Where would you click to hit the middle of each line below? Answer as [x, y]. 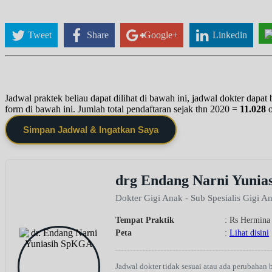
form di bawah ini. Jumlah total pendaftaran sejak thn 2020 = [122, 109]
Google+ [161, 35]
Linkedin [230, 35]
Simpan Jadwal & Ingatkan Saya [91, 129]
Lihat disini [249, 233]
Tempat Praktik [145, 220]
